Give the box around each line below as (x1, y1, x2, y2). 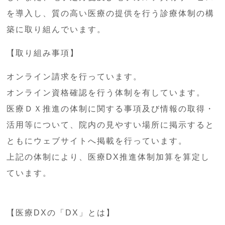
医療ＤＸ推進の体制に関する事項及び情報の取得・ (7, 104, 215, 113)
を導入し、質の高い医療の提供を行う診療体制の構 (7, 9, 215, 18)
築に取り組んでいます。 (7, 25, 106, 34)
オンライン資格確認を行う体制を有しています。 (7, 88, 206, 97)
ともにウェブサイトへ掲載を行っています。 (7, 136, 188, 145)
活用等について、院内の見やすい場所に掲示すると (7, 120, 215, 129)
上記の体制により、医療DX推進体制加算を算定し (7, 152, 210, 161)
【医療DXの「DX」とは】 (7, 208, 116, 217)
